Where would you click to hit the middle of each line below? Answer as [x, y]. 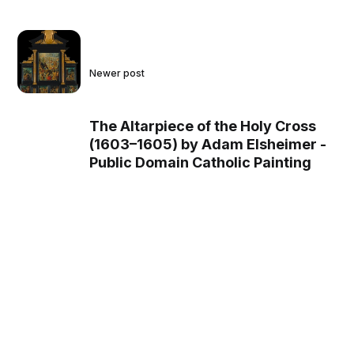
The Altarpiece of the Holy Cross [203, 126]
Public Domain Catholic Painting [201, 163]
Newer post [117, 73]
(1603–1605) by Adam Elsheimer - [208, 145]
